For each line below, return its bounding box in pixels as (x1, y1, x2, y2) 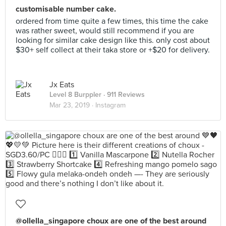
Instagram (95, 101, 126, 109)
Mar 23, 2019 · (49, 101, 95, 109)
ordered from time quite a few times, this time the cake (16, 16, 208, 26)
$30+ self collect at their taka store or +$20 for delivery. (16, 45, 210, 55)
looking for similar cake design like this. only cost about (16, 35, 210, 45)
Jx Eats (49, 80, 74, 90)
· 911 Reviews (101, 90, 145, 99)
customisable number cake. (16, 4, 116, 14)
